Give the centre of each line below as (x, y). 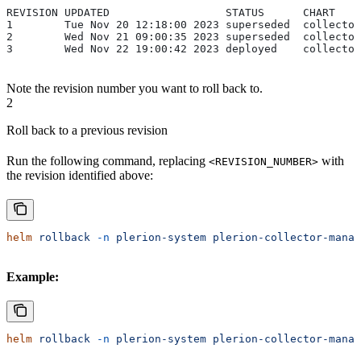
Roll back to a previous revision (87, 131)
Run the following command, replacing (108, 161)
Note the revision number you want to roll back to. (135, 89)
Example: (33, 277)
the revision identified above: (80, 176)
